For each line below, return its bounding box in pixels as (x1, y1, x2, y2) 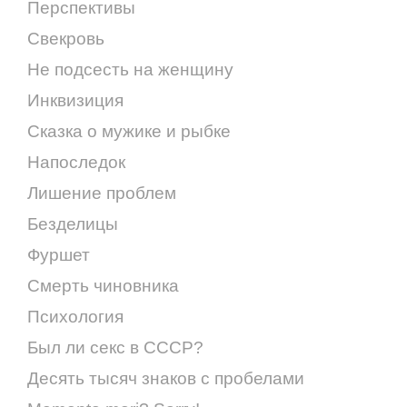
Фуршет (27, 244, 90, 264)
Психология (27, 306, 124, 326)
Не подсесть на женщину (27, 59, 233, 79)
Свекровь (27, 28, 104, 48)
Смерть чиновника (27, 275, 179, 295)
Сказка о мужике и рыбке (27, 121, 231, 141)
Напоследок (27, 152, 125, 172)
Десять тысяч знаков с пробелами (27, 368, 304, 388)
